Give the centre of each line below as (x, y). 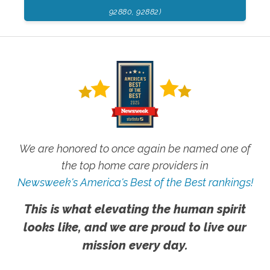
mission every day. (135, 245)
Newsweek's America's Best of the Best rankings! (135, 182)
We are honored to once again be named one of (135, 148)
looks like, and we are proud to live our (135, 227)
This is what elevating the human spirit (135, 209)
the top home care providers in (135, 165)
